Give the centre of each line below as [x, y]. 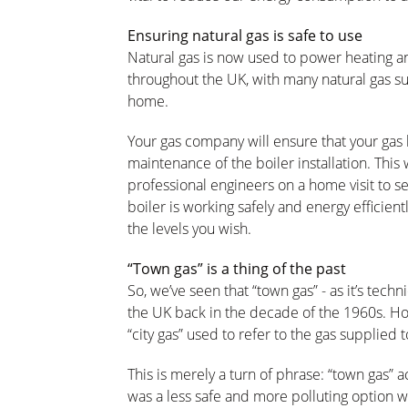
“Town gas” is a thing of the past [237, 269]
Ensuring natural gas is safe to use [245, 36]
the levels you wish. [189, 229]
